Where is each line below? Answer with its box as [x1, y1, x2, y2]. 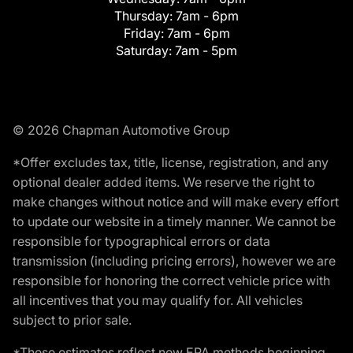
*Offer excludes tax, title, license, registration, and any [13, 154, 329, 170]
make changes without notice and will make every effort [13, 193, 339, 210]
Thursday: [114, 7, 176, 24]
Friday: [123, 24, 167, 41]
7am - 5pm [175, 42, 237, 58]
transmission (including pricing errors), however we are [13, 252, 336, 269]
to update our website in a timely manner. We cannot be [13, 213, 336, 229]
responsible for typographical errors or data [13, 232, 270, 249]
